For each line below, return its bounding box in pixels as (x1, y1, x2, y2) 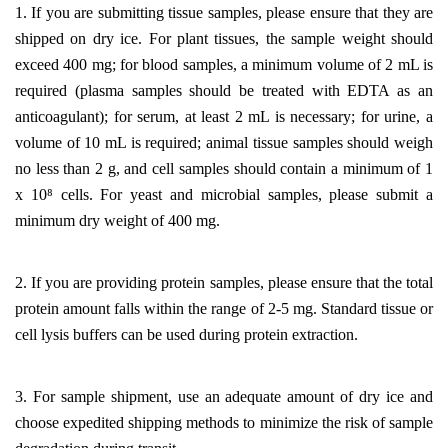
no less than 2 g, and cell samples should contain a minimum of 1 (15, 159, 433, 177)
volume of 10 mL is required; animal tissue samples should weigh (15, 133, 433, 151)
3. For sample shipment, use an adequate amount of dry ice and (15, 387, 433, 405)
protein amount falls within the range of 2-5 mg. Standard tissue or (15, 299, 433, 317)
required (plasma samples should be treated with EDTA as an (15, 81, 433, 99)
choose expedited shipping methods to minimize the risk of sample (15, 413, 433, 431)
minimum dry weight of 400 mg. (15, 211, 220, 229)
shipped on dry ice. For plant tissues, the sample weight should (15, 29, 433, 47)
